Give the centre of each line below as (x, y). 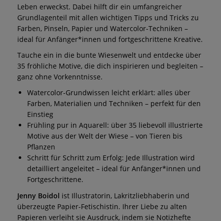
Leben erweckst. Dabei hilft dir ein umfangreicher (100, 6)
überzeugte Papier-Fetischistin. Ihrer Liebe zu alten (102, 206)
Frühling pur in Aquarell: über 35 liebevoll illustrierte (115, 125)
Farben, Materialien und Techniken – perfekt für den (114, 103)
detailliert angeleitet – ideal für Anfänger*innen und (114, 168)
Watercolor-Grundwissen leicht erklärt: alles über (109, 92)
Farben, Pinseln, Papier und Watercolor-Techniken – (103, 28)
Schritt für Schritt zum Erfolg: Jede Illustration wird (111, 157)
